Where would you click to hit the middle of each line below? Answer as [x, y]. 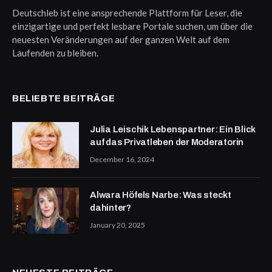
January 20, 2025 [117, 225]
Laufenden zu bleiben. [55, 53]
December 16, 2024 [122, 160]
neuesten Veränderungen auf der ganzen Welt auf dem [121, 40]
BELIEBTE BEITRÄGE [64, 99]
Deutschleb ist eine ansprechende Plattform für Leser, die [127, 13]
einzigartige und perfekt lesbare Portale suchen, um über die [132, 26]
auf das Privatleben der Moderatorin [167, 142]
